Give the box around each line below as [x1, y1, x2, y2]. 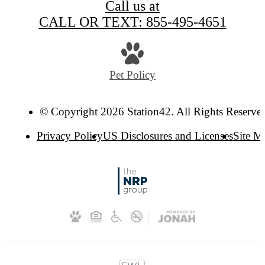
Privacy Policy [36, 130, 103, 143]
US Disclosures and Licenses [102, 130, 233, 143]
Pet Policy [109, 69, 156, 82]
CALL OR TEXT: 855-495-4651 [38, 14, 227, 30]
